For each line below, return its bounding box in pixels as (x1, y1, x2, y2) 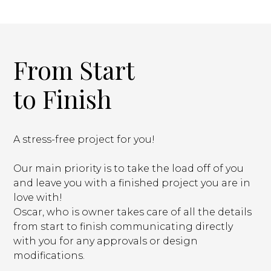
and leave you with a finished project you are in (13, 177, 251, 189)
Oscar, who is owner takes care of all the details (13, 206, 252, 218)
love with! (13, 192, 63, 204)
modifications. (13, 250, 85, 262)
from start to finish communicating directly (13, 221, 233, 233)
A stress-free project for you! (13, 134, 155, 146)
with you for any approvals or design (13, 235, 198, 247)
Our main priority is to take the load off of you (13, 163, 244, 175)
